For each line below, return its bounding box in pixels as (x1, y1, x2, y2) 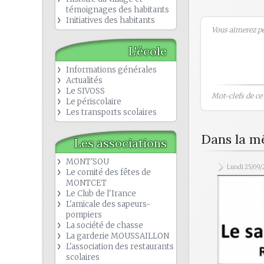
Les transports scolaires (66, 107, 157, 117)
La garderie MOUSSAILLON (66, 231, 169, 241)
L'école (128, 44, 167, 58)
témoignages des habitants (66, 5, 169, 15)
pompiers (66, 210, 102, 220)
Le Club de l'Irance (66, 189, 136, 199)
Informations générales (66, 65, 157, 75)
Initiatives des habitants (66, 15, 155, 25)
